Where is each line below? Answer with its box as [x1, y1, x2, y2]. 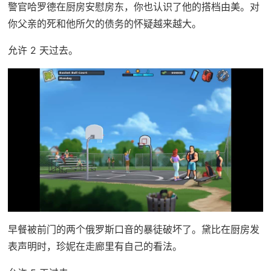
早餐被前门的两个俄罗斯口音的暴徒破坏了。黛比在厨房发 [7, 223, 260, 236]
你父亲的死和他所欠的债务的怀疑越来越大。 [7, 17, 201, 30]
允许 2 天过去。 [7, 44, 78, 56]
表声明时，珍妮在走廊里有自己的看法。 [7, 240, 182, 253]
